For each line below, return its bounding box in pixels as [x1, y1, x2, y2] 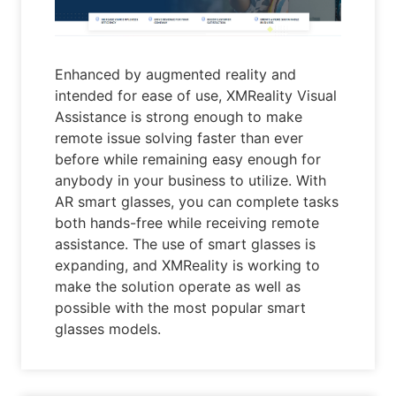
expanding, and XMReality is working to [55, 255, 321, 274]
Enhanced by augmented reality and [55, 65, 297, 83]
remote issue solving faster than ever [55, 128, 304, 147]
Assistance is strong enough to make [55, 107, 303, 126]
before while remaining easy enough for [55, 149, 322, 168]
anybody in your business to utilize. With [55, 171, 327, 189]
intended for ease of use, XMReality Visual [55, 86, 338, 104]
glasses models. [55, 319, 162, 338]
